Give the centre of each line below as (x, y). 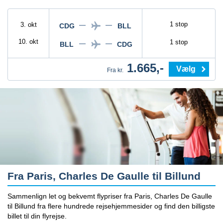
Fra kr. (115, 70)
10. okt (29, 42)
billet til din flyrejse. (37, 216)
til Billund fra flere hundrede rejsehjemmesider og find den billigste (111, 206)
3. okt (28, 25)
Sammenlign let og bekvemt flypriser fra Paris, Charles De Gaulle (110, 196)
